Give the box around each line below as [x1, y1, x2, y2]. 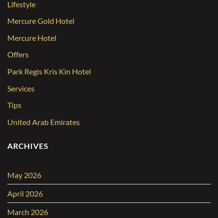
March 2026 [7, 207, 48, 217]
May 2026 [7, 170, 41, 180]
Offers [7, 50, 29, 59]
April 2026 [7, 189, 43, 199]
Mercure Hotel [7, 33, 56, 42]
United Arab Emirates [7, 117, 80, 127]
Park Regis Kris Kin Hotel [7, 67, 91, 76]
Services [7, 83, 35, 93]
